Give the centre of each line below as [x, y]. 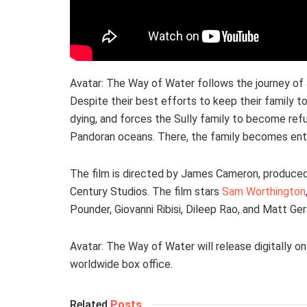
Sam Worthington [264, 192]
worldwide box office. [121, 265]
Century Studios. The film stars [146, 192]
